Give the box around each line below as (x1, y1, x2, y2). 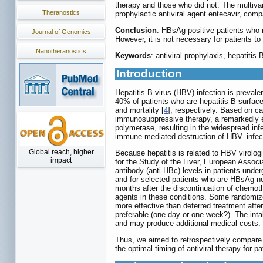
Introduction (116, 68, 182, 80)
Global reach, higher (28, 148, 94, 156)
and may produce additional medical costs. (115, 219, 261, 228)
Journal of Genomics (31, 28, 91, 35)
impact (50, 156, 72, 164)
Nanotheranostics (36, 48, 86, 55)
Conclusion (115, 26, 157, 35)
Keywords (115, 51, 151, 60)
